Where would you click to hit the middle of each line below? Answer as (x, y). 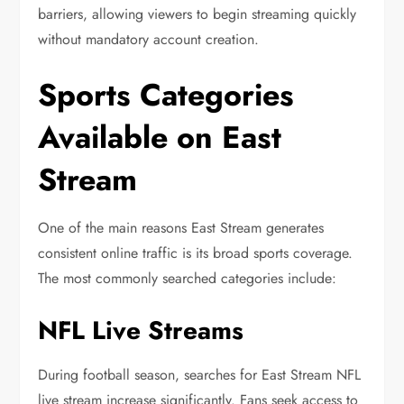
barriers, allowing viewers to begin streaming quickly (197, 14)
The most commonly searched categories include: (188, 279)
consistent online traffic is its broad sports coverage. (196, 253)
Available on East (160, 138)
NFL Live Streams (141, 331)
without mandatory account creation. (149, 40)
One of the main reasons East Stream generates (181, 228)
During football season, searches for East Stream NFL (200, 375)
